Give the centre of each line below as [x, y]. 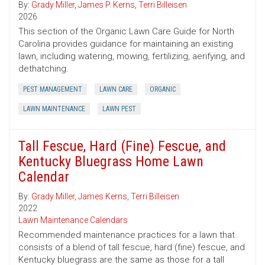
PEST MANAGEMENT [53, 90]
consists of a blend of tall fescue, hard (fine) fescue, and [132, 248]
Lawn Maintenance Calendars [73, 220]
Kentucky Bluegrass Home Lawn [111, 162]
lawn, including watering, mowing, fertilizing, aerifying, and [132, 56]
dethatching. [43, 69]
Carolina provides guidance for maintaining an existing [126, 44]
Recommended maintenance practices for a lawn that [127, 235]
